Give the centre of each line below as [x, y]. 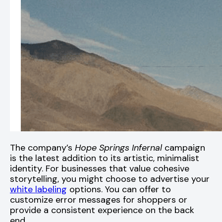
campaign [185, 148]
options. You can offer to [119, 190]
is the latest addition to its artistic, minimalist [105, 158]
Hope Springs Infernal [120, 148]
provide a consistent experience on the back [102, 210]
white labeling [38, 190]
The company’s [42, 148]
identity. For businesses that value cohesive [100, 169]
